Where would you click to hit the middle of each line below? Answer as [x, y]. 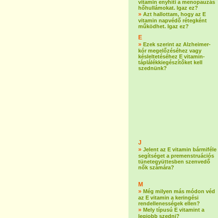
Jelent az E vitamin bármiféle [180, 149]
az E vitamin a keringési [168, 198]
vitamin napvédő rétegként [173, 20]
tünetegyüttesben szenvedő [174, 162]
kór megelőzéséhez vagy [170, 51]
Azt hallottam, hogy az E [174, 14]
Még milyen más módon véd [179, 191]
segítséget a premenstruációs [176, 156]
